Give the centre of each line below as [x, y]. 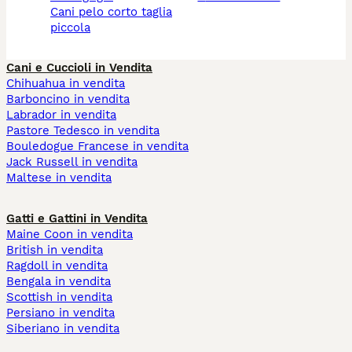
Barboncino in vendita [68, 99]
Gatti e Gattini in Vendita [77, 219]
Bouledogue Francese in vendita [97, 147]
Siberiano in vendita [63, 329]
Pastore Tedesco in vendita [83, 131]
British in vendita [55, 250]
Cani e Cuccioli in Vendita [79, 68]
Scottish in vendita [59, 297]
